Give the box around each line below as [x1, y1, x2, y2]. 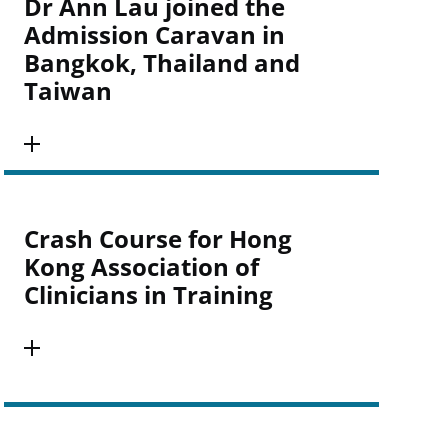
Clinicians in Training [23, 278, 273, 311]
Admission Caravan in [23, 18, 285, 51]
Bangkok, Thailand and [23, 46, 300, 79]
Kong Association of [23, 250, 259, 283]
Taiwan [23, 74, 112, 107]
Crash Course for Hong [23, 222, 292, 255]
